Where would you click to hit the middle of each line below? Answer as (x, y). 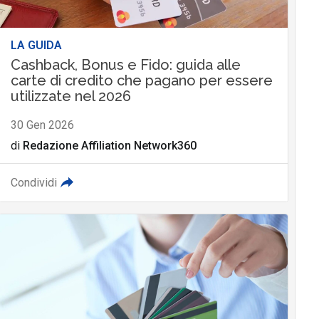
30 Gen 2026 (42, 125)
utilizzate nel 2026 (70, 96)
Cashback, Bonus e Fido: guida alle (125, 64)
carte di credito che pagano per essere (141, 80)
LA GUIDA (36, 45)
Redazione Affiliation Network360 (109, 145)
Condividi (33, 182)
